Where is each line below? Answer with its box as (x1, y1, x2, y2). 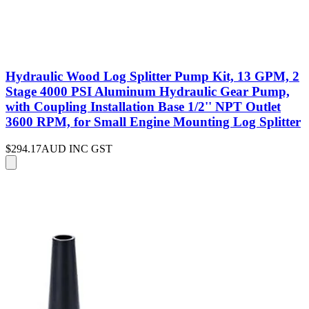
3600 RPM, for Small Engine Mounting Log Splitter (6, 114, 301, 130)
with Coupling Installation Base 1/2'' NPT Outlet (6, 99, 281, 114)
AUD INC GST (41, 143, 112, 155)
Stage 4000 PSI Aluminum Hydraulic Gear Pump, (6, 84, 290, 99)
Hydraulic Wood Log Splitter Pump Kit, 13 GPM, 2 (6, 69, 299, 84)
